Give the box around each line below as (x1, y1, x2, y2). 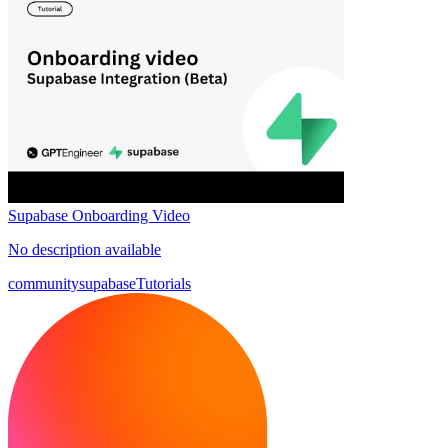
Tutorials (136, 274, 191, 292)
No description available (8, 240, 161, 258)
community (8, 274, 79, 292)
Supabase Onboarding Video (8, 206, 190, 224)
